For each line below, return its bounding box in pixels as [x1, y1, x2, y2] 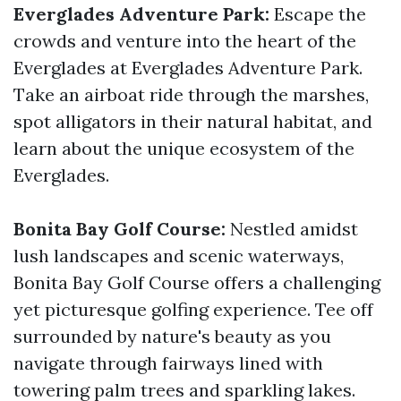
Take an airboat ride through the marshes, [13, 83, 369, 106]
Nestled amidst [226, 218, 358, 240]
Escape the [269, 3, 366, 25]
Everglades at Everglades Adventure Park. [13, 56, 363, 79]
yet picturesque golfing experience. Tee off [13, 298, 373, 320]
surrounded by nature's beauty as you [13, 325, 331, 347]
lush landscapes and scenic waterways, [13, 244, 344, 267]
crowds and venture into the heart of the [13, 30, 356, 52]
